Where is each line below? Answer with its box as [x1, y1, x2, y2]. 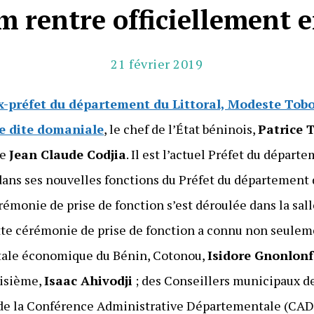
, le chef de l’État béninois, [104, 120, 259, 137]
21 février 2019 [111, 55, 203, 72]
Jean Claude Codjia [9, 145, 127, 163]
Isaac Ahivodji [44, 271, 133, 289]
